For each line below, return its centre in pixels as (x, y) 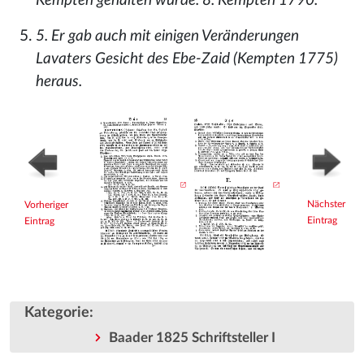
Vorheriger (46, 205)
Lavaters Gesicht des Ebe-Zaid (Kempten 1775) (187, 59)
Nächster (326, 204)
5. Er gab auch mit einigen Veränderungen (167, 36)
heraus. (59, 82)
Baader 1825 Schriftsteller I (192, 338)
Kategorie (57, 313)
